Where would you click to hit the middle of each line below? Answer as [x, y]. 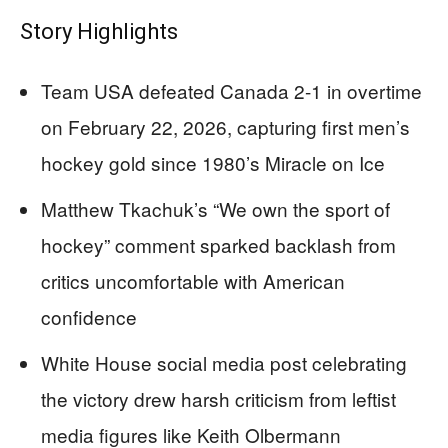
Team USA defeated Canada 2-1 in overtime [231, 91]
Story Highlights [99, 32]
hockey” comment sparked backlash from [218, 245]
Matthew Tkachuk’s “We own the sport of [215, 209]
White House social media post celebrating [224, 363]
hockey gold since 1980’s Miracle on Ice [213, 163]
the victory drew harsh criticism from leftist [218, 399]
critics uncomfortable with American [193, 281]
